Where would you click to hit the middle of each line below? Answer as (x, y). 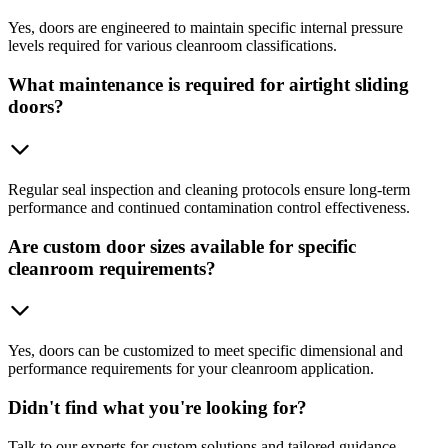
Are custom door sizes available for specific (182, 246)
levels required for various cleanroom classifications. (172, 46)
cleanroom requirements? (112, 268)
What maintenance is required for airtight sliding (208, 85)
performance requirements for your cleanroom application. (191, 369)
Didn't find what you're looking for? (157, 407)
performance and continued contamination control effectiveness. (209, 207)
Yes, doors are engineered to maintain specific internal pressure (205, 28)
